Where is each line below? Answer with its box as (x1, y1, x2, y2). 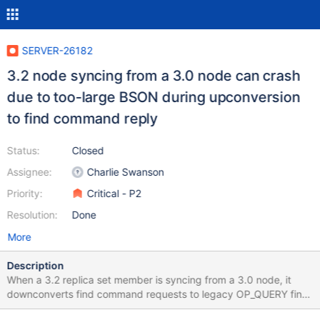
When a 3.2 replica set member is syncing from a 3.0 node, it (6, 274, 291, 286)
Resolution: (6, 209, 58, 221)
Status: (6, 144, 40, 156)
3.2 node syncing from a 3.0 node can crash (6, 67, 301, 84)
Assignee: (6, 166, 52, 178)
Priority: (6, 187, 43, 199)
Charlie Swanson (86, 166, 164, 178)
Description (6, 259, 64, 271)
